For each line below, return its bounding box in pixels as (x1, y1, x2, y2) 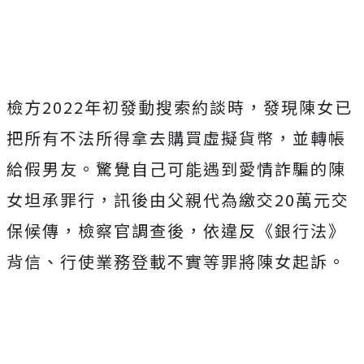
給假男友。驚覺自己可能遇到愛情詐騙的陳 (6, 156, 346, 180)
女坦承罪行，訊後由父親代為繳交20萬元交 (6, 187, 349, 211)
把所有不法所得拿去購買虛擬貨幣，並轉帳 (6, 125, 346, 149)
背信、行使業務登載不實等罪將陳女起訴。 (6, 249, 346, 273)
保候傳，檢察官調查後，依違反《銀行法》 (6, 218, 346, 242)
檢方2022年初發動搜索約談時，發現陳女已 (6, 94, 353, 119)
